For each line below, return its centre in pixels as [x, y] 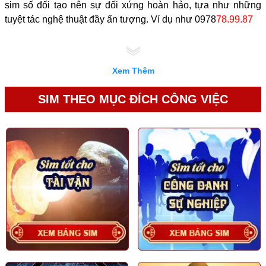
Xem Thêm [133, 71]
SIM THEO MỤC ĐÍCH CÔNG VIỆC [133, 99]
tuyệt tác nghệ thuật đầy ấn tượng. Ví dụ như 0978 [110, 19]
